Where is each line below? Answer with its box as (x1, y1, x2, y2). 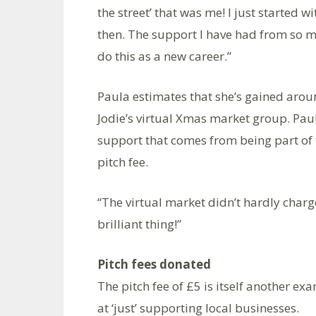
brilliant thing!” (97, 216, 181, 233)
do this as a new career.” (97, 48, 231, 65)
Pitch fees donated (97, 256, 211, 273)
